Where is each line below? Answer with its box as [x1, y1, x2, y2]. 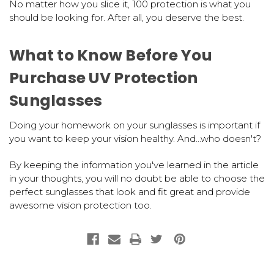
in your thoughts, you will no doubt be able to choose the [9, 172, 265, 185]
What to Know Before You [9, 45, 212, 67]
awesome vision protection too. [9, 199, 154, 212]
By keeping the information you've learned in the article [9, 159, 259, 171]
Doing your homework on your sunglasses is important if [9, 119, 260, 131]
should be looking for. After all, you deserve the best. [9, 12, 244, 24]
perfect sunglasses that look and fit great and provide [9, 186, 250, 198]
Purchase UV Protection [9, 67, 198, 89]
